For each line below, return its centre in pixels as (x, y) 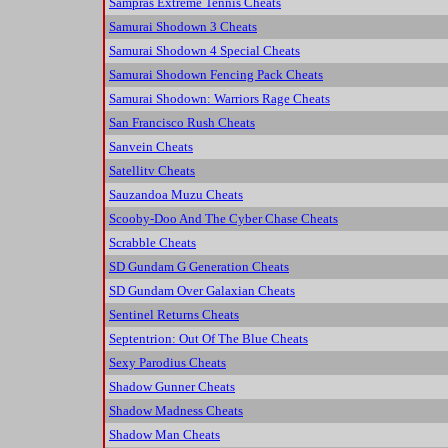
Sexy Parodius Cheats (167, 363)
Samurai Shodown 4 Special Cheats (204, 51)
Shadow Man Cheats (164, 435)
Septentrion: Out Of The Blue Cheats (208, 339)
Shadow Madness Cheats (176, 411)
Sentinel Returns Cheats (174, 315)
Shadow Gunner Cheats (172, 387)
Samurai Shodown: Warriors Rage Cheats (219, 99)
